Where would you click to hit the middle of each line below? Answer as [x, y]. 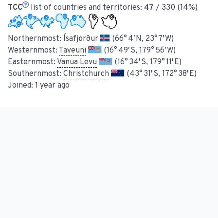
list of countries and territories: [87, 8]
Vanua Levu [77, 63]
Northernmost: [36, 39]
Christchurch [86, 74]
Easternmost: [32, 63]
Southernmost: [36, 74]
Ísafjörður [81, 39]
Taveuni [73, 51]
